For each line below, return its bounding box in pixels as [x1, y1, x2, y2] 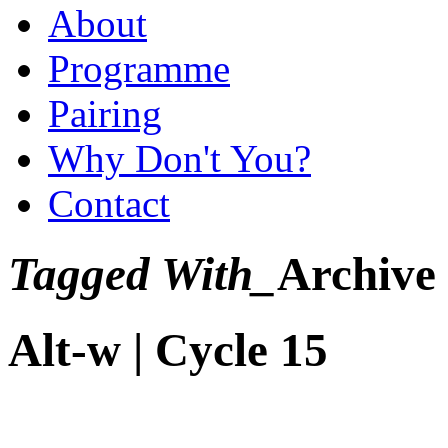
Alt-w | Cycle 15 [8, 323, 328, 376]
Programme [48, 46, 230, 90]
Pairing [48, 91, 162, 135]
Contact [48, 181, 170, 225]
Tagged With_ [8, 248, 277, 301]
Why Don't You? [48, 136, 311, 180]
